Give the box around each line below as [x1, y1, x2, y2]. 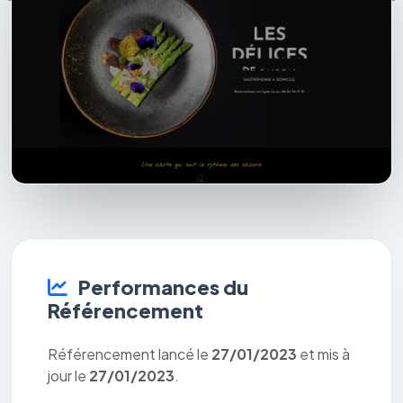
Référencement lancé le [48, 345, 211, 364]
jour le [48, 366, 89, 386]
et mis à [297, 345, 350, 364]
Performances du [75, 274, 248, 300]
